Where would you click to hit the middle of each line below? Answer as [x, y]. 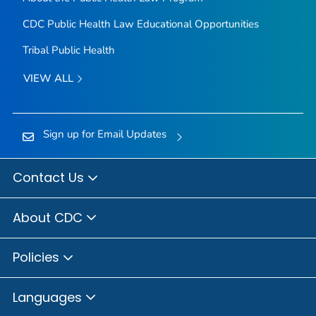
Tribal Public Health [68, 50]
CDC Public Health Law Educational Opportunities [140, 24]
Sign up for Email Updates [104, 134]
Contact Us [50, 177]
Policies [38, 257]
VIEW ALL [49, 78]
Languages [49, 297]
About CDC [49, 217]
